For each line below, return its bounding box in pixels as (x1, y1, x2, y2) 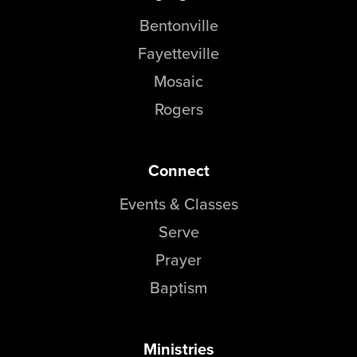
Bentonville (139, 14, 218, 37)
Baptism (150, 276, 207, 300)
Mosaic (154, 69, 203, 93)
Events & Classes (119, 192, 238, 216)
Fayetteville (138, 41, 219, 65)
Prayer (155, 248, 202, 272)
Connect (147, 159, 210, 183)
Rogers (154, 97, 203, 121)
